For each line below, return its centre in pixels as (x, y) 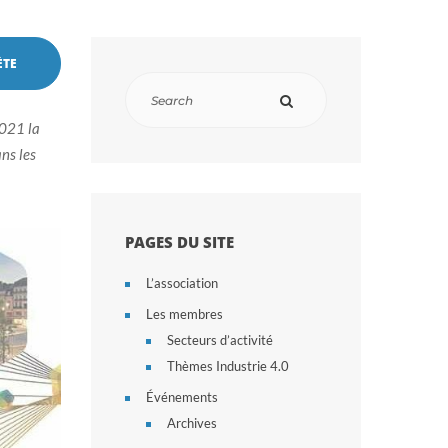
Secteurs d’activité (220, 340)
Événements (182, 397)
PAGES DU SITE (179, 242)
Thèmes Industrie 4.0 (228, 366)
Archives (192, 423)
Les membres (184, 314)
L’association (182, 283)
